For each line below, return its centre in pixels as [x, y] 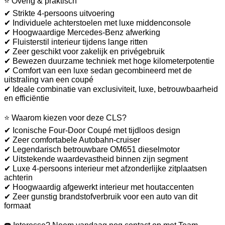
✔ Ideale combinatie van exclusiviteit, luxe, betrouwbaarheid [111, 89]
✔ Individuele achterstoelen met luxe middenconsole [97, 23]
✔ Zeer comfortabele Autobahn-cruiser [72, 140]
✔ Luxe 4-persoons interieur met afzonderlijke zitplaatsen [105, 168]
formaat [17, 205]
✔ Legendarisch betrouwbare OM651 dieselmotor [92, 149]
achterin [18, 177]
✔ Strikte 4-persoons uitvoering [59, 13]
